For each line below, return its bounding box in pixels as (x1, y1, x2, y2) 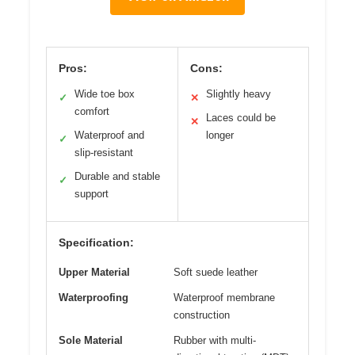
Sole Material (59, 334, 123, 346)
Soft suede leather (174, 265, 258, 278)
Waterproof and (74, 128, 144, 141)
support (74, 187, 109, 200)
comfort (74, 105, 109, 117)
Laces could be (205, 111, 276, 124)
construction (174, 308, 230, 321)
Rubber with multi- (174, 334, 256, 346)
